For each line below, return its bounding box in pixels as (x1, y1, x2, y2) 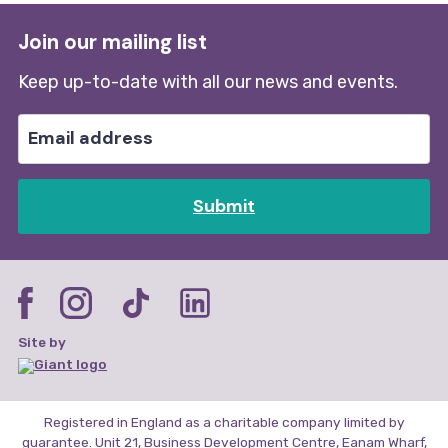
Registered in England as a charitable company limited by (43, 413, 405, 430)
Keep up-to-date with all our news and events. (18, 70, 398, 93)
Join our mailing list (18, 28, 207, 55)
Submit (193, 194, 255, 219)
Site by (18, 334, 66, 351)
